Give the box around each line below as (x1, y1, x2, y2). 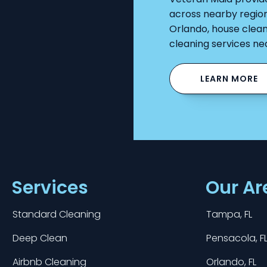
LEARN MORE (200, 72, 258, 85)
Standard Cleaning (12, 207, 101, 221)
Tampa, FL (206, 207, 252, 221)
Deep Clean (12, 231, 67, 245)
